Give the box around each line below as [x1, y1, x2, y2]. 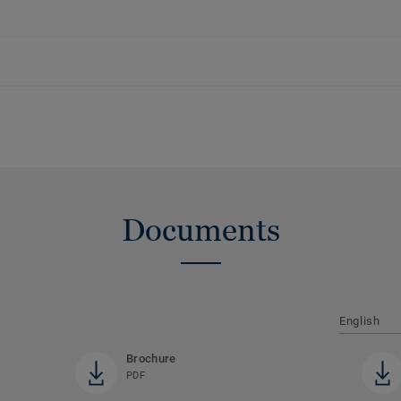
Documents [121, 212, 280, 249]
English [339, 314, 380, 328]
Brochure [125, 352, 176, 366]
